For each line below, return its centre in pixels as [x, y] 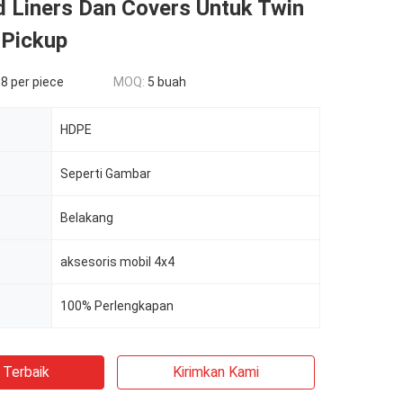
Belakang [87, 218]
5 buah [167, 82]
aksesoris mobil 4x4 [117, 262]
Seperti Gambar [106, 174]
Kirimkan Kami [216, 372]
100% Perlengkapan [117, 306]
